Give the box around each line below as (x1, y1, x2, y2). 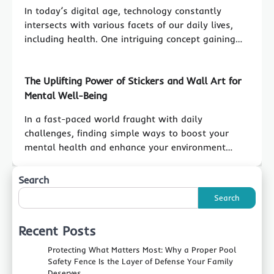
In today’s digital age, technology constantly (24, 4, 221, 17)
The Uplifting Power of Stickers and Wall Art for (24, 74, 242, 87)
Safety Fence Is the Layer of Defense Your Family (48, 256, 233, 266)
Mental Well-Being (24, 89, 107, 102)
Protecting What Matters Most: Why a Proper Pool (48, 244, 236, 254)
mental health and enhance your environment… (24, 141, 232, 153)
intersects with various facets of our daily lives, (24, 18, 233, 31)
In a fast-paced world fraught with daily (24, 113, 202, 125)
